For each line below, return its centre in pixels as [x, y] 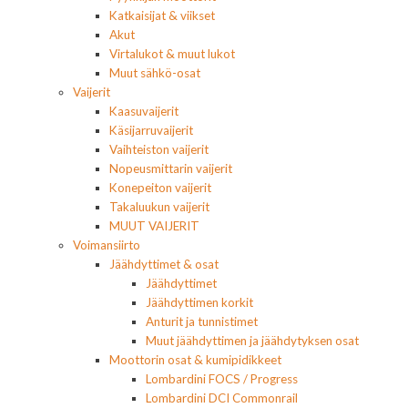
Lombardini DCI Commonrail [222, 398]
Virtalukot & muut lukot [172, 53]
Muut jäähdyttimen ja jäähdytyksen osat [252, 340]
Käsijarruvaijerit [151, 130]
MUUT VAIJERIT [154, 225]
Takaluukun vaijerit [159, 206]
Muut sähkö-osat [155, 72]
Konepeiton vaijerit [160, 187]
